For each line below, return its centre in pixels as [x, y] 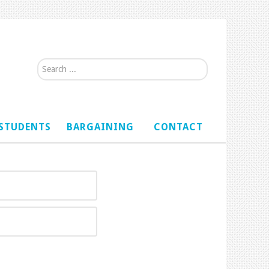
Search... [54, 65]
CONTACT [179, 127]
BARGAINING [100, 127]
